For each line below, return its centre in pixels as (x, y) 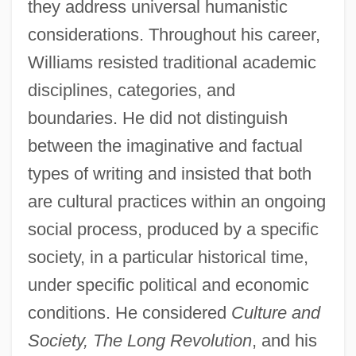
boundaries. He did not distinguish (157, 118)
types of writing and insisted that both (169, 173)
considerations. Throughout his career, (174, 34)
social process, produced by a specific (173, 229)
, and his (284, 340)
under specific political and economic (168, 284)
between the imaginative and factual (165, 145)
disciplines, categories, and (131, 90)
